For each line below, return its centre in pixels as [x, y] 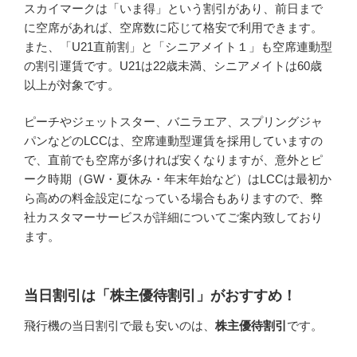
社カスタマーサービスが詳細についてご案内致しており [173, 217]
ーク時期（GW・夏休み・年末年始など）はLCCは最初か [178, 179]
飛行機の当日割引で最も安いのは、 [120, 326]
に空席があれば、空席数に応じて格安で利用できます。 [173, 27]
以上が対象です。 [72, 84]
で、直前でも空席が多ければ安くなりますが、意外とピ [173, 160]
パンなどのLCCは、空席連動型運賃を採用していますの [173, 141]
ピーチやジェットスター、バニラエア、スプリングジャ [173, 122]
